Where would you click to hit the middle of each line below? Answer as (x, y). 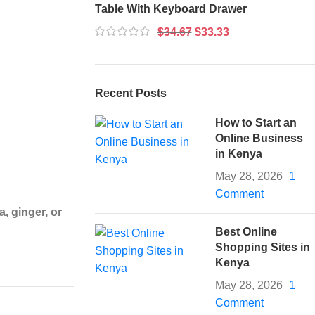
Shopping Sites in (263, 247)
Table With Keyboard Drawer (171, 8)
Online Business (259, 138)
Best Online (246, 231)
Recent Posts (130, 93)
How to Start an (256, 122)
